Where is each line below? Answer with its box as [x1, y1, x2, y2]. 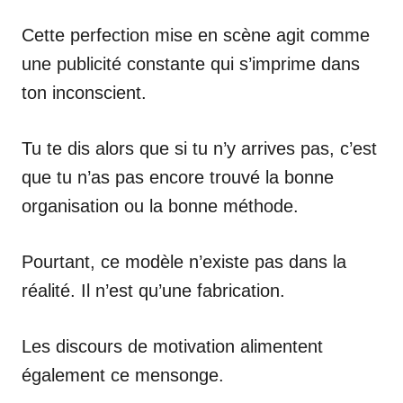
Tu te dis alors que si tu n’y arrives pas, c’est [22, 138, 377, 158]
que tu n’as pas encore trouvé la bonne [22, 166, 334, 187]
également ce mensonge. [22, 364, 224, 385]
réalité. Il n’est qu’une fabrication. [22, 280, 285, 300]
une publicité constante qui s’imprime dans [22, 53, 360, 74]
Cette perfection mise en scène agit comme [22, 24, 370, 45]
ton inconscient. [22, 82, 147, 103]
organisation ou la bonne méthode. [22, 195, 299, 216]
